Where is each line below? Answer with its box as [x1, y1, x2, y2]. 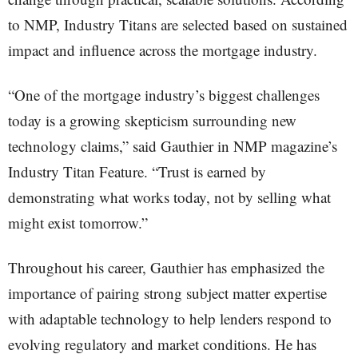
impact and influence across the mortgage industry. [8, 40, 317, 60]
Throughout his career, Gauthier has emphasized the [8, 257, 324, 277]
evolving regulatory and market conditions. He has [8, 334, 316, 354]
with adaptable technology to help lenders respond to [8, 308, 332, 328]
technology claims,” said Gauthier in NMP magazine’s [8, 136, 337, 156]
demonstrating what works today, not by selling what [8, 187, 331, 207]
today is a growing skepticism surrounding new [8, 110, 296, 130]
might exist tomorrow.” [8, 213, 148, 233]
